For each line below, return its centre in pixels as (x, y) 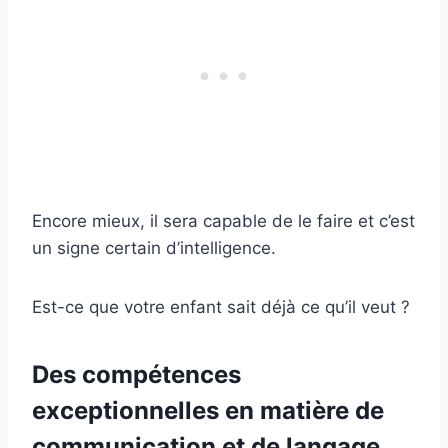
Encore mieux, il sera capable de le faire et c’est (223, 221)
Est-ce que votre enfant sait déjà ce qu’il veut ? (221, 307)
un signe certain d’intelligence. (154, 248)
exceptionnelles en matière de (208, 411)
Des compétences (136, 375)
